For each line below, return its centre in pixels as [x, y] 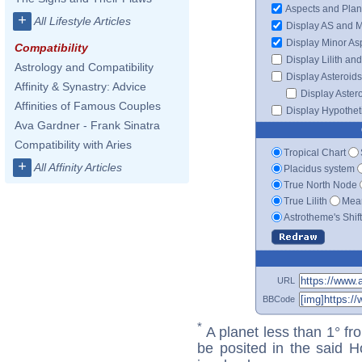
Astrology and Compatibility [84, 67]
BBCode [279, 299]
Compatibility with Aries [73, 145]
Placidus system [319, 168]
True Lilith [305, 201]
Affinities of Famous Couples [88, 106]
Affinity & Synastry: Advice [80, 86]
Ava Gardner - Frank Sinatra [87, 125]
